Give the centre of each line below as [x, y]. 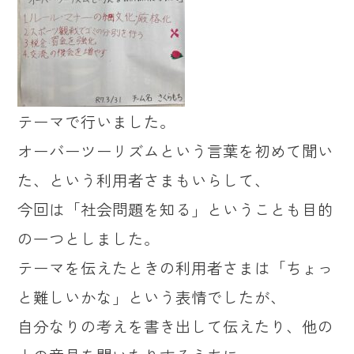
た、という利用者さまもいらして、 [144, 179]
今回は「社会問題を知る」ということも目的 [176, 209]
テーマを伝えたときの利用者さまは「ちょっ [176, 267]
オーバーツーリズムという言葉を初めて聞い [176, 150]
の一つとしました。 [89, 238]
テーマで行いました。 [97, 121]
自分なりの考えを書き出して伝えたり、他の [176, 326]
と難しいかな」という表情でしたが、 [152, 296]
